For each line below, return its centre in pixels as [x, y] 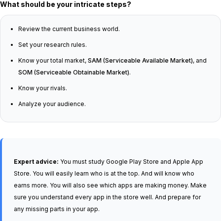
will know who [173, 173]
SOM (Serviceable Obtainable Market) [74, 72]
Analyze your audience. [52, 104]
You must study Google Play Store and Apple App [131, 162]
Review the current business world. [69, 29]
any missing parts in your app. [57, 209]
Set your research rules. [53, 45]
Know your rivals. [43, 88]
